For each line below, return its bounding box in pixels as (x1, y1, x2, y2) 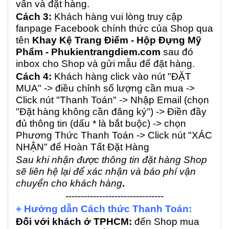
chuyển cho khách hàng (16, 177, 122, 189)
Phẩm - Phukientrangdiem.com (16, 46, 163, 57)
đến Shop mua (132, 216, 199, 227)
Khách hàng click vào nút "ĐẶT (52, 71, 191, 82)
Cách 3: (16, 11, 52, 22)
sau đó (163, 46, 193, 57)
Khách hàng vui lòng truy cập (52, 11, 182, 22)
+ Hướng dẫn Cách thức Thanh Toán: (16, 203, 192, 214)
